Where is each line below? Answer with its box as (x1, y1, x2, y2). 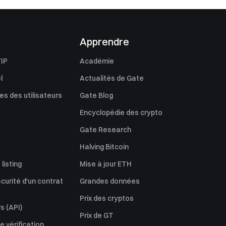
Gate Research (80, 125, 131, 134)
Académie (80, 56, 114, 66)
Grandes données (80, 177, 140, 186)
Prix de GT (80, 211, 114, 220)
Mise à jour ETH (80, 159, 132, 168)
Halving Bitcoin (80, 142, 129, 151)
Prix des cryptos (80, 194, 134, 203)
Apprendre (80, 35, 129, 48)
